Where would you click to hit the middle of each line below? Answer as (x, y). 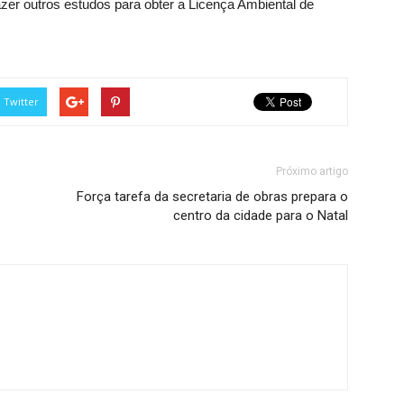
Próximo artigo (312, 171)
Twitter (21, 101)
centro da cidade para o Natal (261, 216)
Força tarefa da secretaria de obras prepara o (212, 197)
